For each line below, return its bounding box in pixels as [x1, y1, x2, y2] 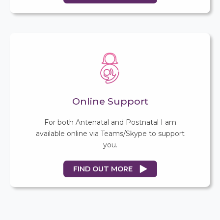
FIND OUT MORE [73, 164, 133, 173]
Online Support [72, 95, 148, 107]
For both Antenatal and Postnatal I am [44, 117, 176, 127]
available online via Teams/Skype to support [35, 129, 185, 138]
